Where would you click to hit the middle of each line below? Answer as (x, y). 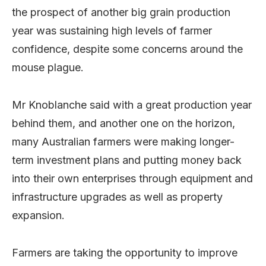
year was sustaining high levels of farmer (112, 30)
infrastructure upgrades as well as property (117, 197)
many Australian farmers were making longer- (123, 141)
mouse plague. (48, 67)
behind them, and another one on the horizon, (123, 123)
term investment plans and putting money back (127, 160)
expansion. (38, 215)
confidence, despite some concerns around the (127, 49)
